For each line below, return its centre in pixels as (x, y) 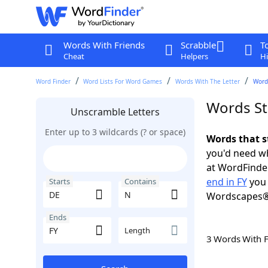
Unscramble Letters (115, 112)
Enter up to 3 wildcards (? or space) (115, 132)
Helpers (194, 56)
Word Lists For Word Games (123, 81)
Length (137, 230)
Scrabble (198, 45)
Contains (140, 181)
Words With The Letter (208, 81)
